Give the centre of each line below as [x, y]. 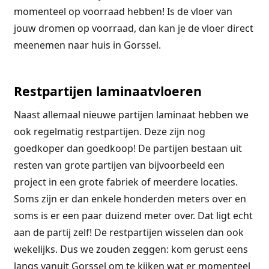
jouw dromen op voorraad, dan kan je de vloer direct [133, 28]
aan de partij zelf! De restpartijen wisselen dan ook [128, 233]
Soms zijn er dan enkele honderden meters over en [130, 199]
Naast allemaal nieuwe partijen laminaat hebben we [131, 115]
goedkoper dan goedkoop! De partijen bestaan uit [128, 149]
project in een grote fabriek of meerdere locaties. [125, 182]
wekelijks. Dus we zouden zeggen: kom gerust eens [131, 249]
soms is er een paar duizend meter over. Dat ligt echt [133, 216]
